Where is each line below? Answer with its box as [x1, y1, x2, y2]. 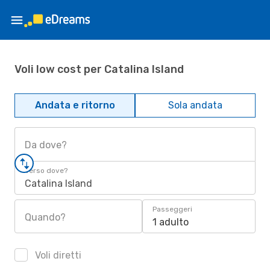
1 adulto [152, 216, 189, 228]
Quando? [25, 212, 66, 223]
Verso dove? [25, 166, 67, 175]
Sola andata [168, 99, 222, 111]
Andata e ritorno [34, 99, 115, 111]
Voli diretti [33, 250, 81, 261]
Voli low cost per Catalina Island [14, 62, 184, 76]
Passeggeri [152, 205, 192, 213]
